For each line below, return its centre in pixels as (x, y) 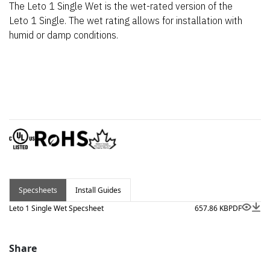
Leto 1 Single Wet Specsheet (56, 208)
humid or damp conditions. (64, 35)
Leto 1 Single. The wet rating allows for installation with (126, 20)
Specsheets (38, 190)
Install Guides (98, 190)
